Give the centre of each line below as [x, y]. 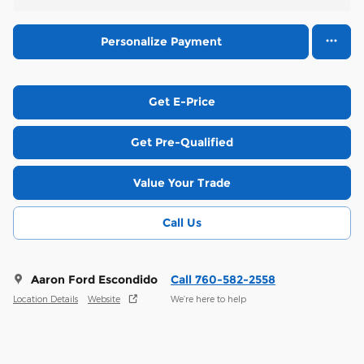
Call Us [182, 223]
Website [104, 298]
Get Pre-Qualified [182, 142]
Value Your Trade [182, 182]
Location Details [45, 298]
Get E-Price [182, 102]
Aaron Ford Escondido [94, 280]
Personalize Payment [161, 41]
